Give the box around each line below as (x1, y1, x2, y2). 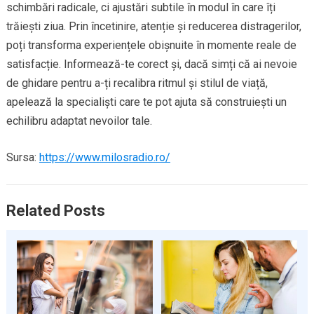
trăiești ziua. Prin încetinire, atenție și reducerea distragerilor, (6, 19, 301, 33)
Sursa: (6, 150, 39, 164)
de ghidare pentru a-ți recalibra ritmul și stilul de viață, (6, 76, 268, 90)
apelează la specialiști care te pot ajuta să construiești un (6, 95, 287, 109)
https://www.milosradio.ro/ (39, 150, 170, 164)
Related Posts (6, 201, 105, 219)
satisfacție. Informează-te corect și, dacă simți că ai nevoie (6, 57, 297, 71)
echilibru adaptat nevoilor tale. (6, 114, 152, 128)
